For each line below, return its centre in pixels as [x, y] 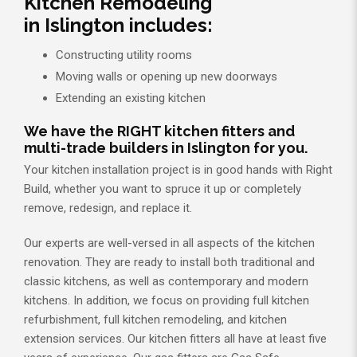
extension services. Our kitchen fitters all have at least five [175, 338]
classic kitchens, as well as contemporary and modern [166, 281]
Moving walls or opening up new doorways [167, 77]
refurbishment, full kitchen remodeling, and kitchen [155, 319]
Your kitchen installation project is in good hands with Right [178, 169]
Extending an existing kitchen [131, 98]
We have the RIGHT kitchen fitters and [159, 131]
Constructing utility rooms [124, 55]
